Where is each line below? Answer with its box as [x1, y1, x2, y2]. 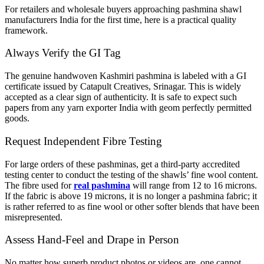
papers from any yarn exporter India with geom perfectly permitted [5, 103, 252, 113]
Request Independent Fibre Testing [5, 134, 162, 147]
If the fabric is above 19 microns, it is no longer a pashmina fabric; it [5, 190, 257, 201]
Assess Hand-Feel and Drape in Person [5, 233, 179, 246]
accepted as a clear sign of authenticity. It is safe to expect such [5, 92, 237, 103]
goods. [5, 113, 29, 124]
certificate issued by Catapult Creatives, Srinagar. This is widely [5, 81, 241, 92]
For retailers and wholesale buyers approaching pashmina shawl [5, 4, 242, 14]
